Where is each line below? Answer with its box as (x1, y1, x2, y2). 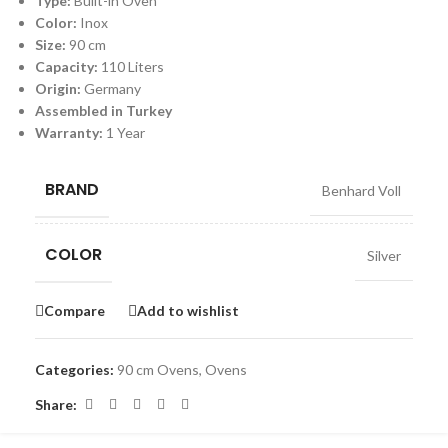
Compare (44, 301, 105, 319)
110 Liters (101, 58, 164, 76)
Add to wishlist (137, 301, 239, 319)
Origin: (35, 80, 84, 98)
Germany (84, 80, 141, 98)
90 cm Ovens (117, 361, 199, 379)
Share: (35, 395, 77, 413)
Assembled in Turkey (35, 102, 172, 120)
